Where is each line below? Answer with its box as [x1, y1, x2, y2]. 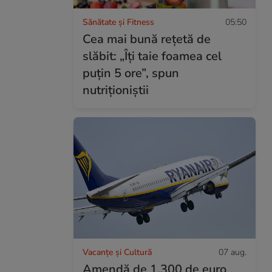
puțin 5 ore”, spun [83, 64, 179, 81]
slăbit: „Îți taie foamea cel [83, 47, 222, 64]
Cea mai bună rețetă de [83, 30, 211, 47]
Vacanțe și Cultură [83, 246, 152, 258]
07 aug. [219, 246, 246, 258]
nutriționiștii [83, 81, 149, 98]
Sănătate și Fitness [83, 16, 154, 28]
